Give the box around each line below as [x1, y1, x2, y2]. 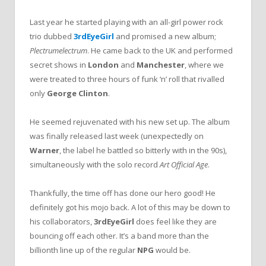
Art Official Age [160, 159, 208, 170]
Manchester [137, 59, 185, 71]
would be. [154, 245, 191, 256]
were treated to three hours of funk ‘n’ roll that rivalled [30, 74, 224, 85]
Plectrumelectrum [30, 45, 87, 56]
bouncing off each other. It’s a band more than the [30, 230, 209, 242]
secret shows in [30, 59, 88, 71]
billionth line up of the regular [30, 245, 137, 256]
